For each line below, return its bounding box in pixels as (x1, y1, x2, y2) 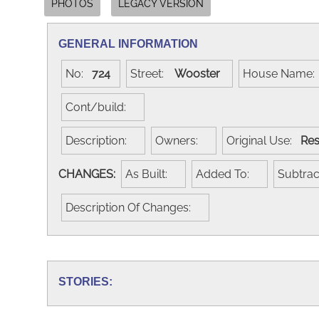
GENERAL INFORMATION (58, 37, 198, 50)
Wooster (172, 66, 229, 80)
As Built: (125, 167, 176, 181)
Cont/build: (66, 100, 135, 114)
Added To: (196, 167, 258, 181)
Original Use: (226, 133, 300, 147)
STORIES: (58, 275, 113, 288)
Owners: (155, 133, 206, 147)
